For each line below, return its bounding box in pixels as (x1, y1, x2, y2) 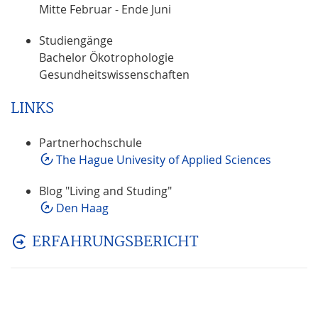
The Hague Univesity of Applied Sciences (56, 151, 271, 168)
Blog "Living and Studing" (39, 182, 172, 199)
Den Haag (56, 199, 109, 216)
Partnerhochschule (39, 134, 142, 150)
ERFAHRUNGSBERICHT (32, 229, 198, 254)
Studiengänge (39, 32, 113, 48)
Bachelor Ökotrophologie (39, 49, 174, 65)
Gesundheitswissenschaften (39, 66, 190, 82)
